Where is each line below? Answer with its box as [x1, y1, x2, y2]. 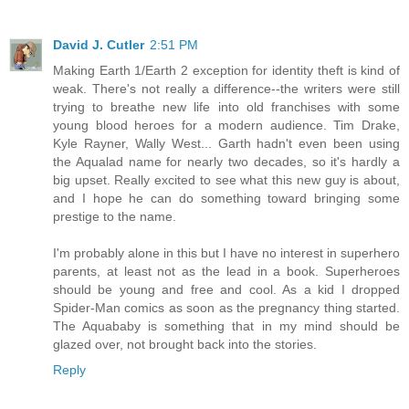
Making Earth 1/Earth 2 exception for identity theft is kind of [53, 63, 400, 79]
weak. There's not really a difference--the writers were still [53, 81, 400, 97]
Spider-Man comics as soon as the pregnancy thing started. [53, 300, 400, 316]
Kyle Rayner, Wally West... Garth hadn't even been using [53, 136, 400, 152]
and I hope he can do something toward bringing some [53, 191, 400, 206]
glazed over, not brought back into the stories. [53, 337, 317, 352]
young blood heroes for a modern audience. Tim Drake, [53, 118, 400, 133]
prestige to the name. [53, 209, 176, 225]
